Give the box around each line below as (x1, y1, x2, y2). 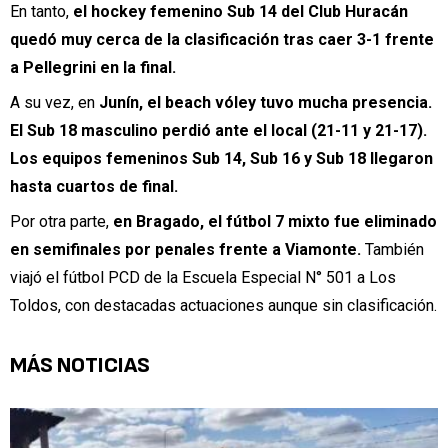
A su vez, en (10, 92, 99, 112)
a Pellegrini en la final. (10, 57, 176, 77)
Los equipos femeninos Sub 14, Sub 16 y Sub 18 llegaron (10, 148, 433, 168)
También (361, 240, 424, 260)
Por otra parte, (10, 212, 113, 232)
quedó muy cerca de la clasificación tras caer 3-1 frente (10, 29, 434, 49)
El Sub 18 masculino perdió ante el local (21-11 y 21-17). (10, 120, 427, 140)
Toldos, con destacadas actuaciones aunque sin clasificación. (10, 296, 437, 316)
